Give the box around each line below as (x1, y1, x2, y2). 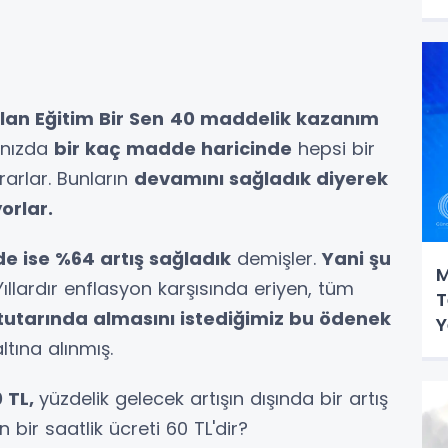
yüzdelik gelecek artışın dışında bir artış (39, 386, 388, 412)
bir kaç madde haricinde (54, 136, 292, 162)
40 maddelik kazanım (170, 106, 379, 132)
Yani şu (322, 246, 391, 272)
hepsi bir (292, 136, 375, 162)
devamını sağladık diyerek (134, 166, 388, 192)
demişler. (231, 246, 322, 272)
